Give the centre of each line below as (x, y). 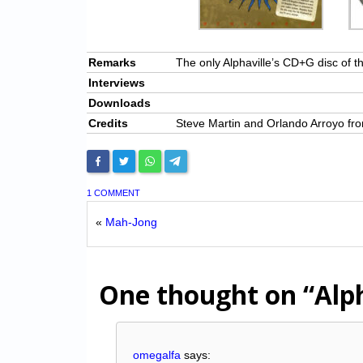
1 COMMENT (113, 193)
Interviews (117, 83)
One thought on (201, 295)
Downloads (120, 103)
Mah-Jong (131, 222)
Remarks (112, 63)
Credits (108, 124)
